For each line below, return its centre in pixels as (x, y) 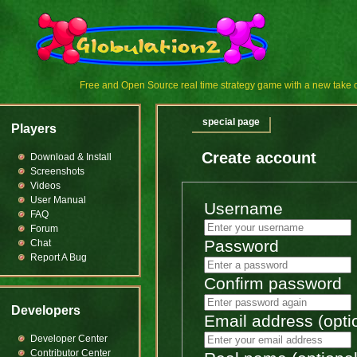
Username (243, 209)
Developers (45, 310)
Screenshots (57, 171)
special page (231, 122)
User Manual (58, 200)
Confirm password (273, 284)
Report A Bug (58, 257)
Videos (45, 186)
